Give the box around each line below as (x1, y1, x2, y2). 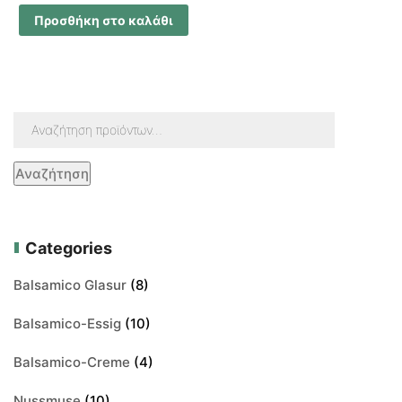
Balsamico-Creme (13, 353, 130, 371)
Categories (25, 238, 112, 258)
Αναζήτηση (15, 164, 89, 182)
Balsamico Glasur (13, 275, 127, 293)
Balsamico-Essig (13, 314, 121, 332)
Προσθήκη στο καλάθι (33, 12, 173, 28)
